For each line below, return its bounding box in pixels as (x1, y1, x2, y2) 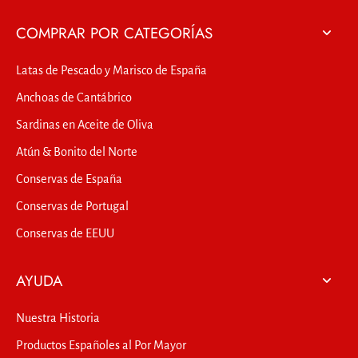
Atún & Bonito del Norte (16, 145, 137, 158)
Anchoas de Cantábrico (16, 90, 132, 104)
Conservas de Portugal (16, 199, 129, 213)
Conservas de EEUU (16, 226, 114, 240)
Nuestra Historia (16, 311, 100, 324)
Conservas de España (16, 172, 122, 185)
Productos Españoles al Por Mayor (16, 338, 186, 352)
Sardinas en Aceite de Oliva (16, 117, 153, 131)
